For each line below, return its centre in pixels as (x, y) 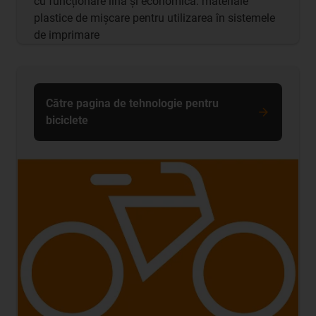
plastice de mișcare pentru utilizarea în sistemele (154, 18)
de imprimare (67, 35)
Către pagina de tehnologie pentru (132, 103)
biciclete (67, 120)
